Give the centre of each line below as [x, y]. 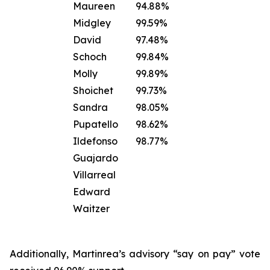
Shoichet [93, 90]
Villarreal [94, 175]
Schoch [90, 57]
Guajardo [96, 158]
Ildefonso [95, 141]
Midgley [92, 23]
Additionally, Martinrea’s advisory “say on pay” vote [135, 254]
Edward [92, 192]
